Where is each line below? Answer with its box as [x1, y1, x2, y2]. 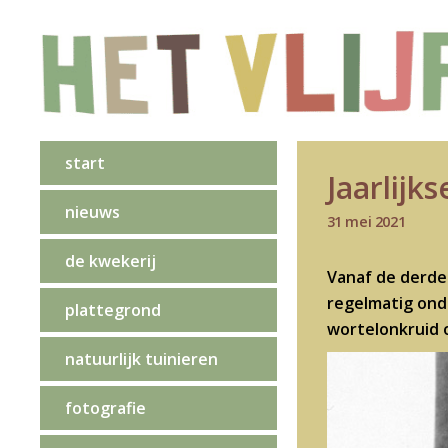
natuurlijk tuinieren [64, 347, 218, 370]
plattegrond [64, 298, 161, 321]
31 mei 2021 [326, 211, 406, 231]
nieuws [64, 200, 120, 223]
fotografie [64, 396, 146, 419]
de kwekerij [64, 249, 156, 272]
